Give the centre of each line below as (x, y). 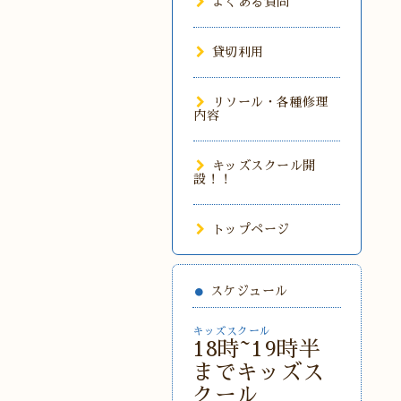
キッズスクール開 (264, 166)
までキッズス (258, 372)
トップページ (251, 229)
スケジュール (249, 291)
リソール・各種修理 (270, 102)
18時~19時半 (256, 349)
